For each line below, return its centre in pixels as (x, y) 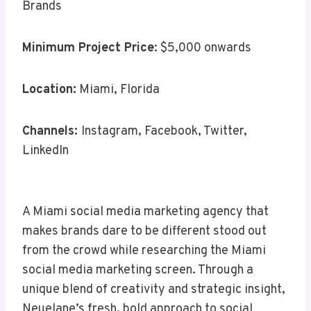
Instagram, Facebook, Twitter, (164, 132)
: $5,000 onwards (203, 49)
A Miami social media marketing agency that (145, 212)
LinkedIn (45, 151)
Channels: (52, 132)
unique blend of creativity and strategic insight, (154, 290)
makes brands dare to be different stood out (144, 232)
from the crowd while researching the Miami (144, 251)
